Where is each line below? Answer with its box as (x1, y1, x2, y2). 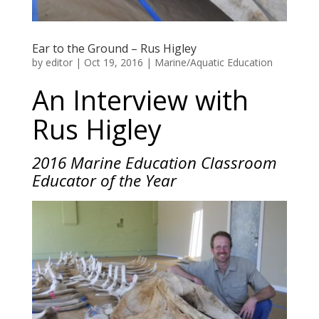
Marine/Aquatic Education (154, 55, 273, 69)
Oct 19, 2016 (83, 55, 143, 69)
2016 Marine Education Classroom (31, 151, 277, 174)
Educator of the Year (31, 169, 177, 192)
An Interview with (31, 81, 249, 118)
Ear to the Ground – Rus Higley (31, 40, 197, 56)
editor (45, 55, 73, 69)
